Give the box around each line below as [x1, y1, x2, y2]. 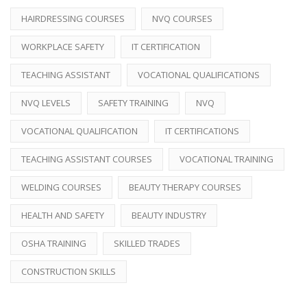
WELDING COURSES [21, 180, 101, 193]
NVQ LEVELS [21, 96, 71, 109]
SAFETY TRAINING [98, 96, 169, 109]
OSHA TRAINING [21, 236, 86, 249]
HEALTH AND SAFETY [21, 208, 104, 221]
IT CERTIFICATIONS [165, 124, 239, 137]
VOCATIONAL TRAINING [180, 152, 273, 165]
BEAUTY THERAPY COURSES [129, 180, 241, 193]
